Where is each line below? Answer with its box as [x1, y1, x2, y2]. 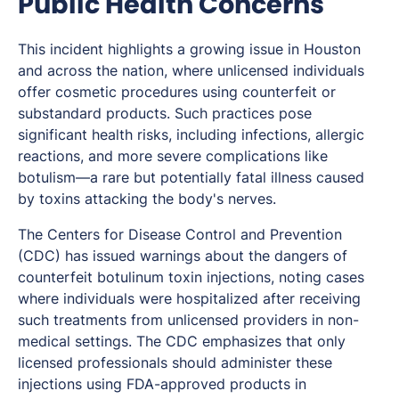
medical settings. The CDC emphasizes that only [18, 332, 346, 351]
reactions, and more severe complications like [18, 147, 328, 166]
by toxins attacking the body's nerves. [18, 190, 276, 208]
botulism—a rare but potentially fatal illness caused [18, 168, 364, 187]
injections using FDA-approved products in [18, 375, 306, 394]
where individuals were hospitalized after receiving [18, 289, 361, 308]
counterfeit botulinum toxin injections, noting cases [18, 268, 364, 287]
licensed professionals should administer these [18, 354, 332, 372]
